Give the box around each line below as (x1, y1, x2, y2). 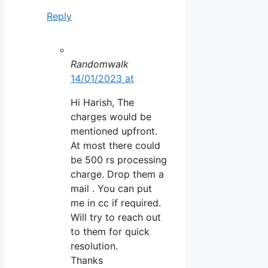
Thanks (71, 254, 103, 267)
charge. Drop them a (71, 168, 164, 181)
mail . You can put (71, 182, 152, 195)
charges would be (71, 111, 151, 123)
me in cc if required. (71, 197, 161, 209)
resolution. (71, 240, 118, 252)
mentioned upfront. (71, 125, 157, 138)
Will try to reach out (71, 211, 161, 224)
